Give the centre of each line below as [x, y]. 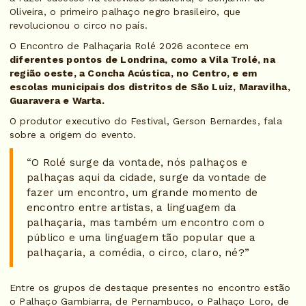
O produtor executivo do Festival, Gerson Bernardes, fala [146, 121]
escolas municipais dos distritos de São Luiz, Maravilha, [150, 87]
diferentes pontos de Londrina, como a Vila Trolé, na [142, 60]
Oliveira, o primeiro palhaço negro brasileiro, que [125, 12]
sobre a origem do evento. [73, 135]
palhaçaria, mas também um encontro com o [146, 223]
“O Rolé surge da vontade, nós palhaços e [137, 163]
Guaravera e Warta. [57, 101]
